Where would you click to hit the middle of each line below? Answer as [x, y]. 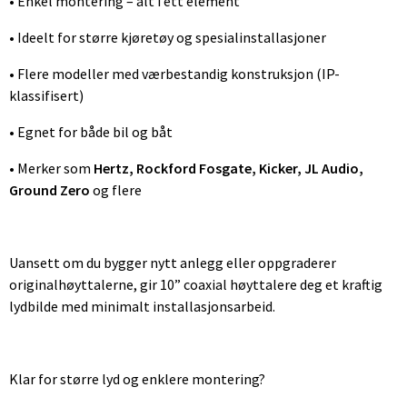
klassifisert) [46, 95]
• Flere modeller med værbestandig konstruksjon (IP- [174, 73]
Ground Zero [50, 189]
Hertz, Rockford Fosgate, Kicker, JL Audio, [228, 168]
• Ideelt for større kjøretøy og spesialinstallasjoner [168, 37]
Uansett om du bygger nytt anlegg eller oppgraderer [173, 262]
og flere [116, 189]
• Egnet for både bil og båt [91, 131]
